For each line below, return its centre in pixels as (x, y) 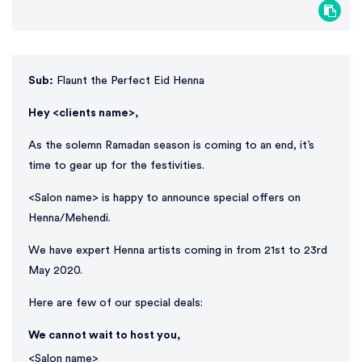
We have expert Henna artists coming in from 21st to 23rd (178, 251)
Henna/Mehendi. (69, 219)
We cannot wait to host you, (104, 336)
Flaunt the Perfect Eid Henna (129, 81)
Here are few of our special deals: (116, 303)
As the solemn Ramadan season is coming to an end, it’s (171, 146)
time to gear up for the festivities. (116, 166)
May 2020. (55, 271)
